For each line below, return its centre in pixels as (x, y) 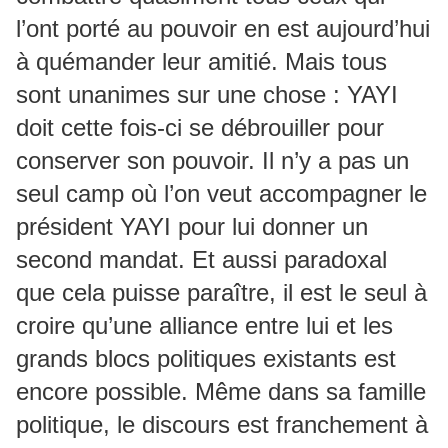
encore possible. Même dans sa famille (221, 392)
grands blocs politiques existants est (206, 359)
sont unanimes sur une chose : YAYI (207, 95)
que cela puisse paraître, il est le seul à (221, 293)
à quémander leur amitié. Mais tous (201, 62)
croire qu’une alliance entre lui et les (204, 326)
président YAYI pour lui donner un (192, 227)
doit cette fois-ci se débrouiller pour (200, 128)
